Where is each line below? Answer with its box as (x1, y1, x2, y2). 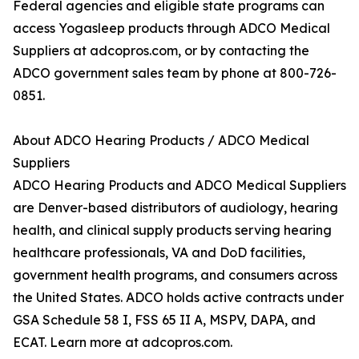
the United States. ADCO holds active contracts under (13, 289, 344, 306)
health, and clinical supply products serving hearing (13, 222, 332, 239)
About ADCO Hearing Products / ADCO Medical (13, 132, 309, 149)
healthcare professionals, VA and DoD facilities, (13, 244, 305, 261)
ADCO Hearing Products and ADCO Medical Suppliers (13, 177, 346, 194)
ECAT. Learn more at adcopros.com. (13, 334, 232, 351)
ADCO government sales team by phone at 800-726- (13, 65, 337, 82)
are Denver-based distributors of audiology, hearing (13, 200, 338, 216)
